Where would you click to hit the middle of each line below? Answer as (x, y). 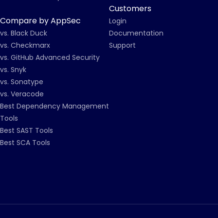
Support (122, 45)
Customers (130, 9)
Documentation (136, 33)
